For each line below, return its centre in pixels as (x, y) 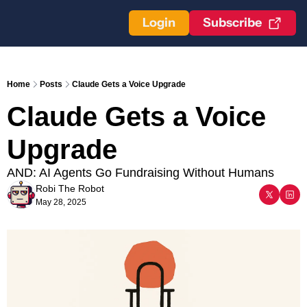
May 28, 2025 (61, 202)
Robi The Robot (70, 188)
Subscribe (232, 23)
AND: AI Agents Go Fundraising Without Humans (140, 173)
